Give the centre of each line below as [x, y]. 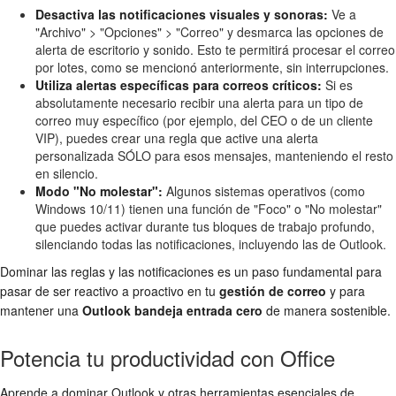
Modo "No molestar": [99, 191]
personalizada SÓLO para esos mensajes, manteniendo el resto [214, 156]
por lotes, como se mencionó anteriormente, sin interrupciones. [212, 68]
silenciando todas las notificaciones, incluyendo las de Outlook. [211, 244]
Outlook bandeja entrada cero [172, 311]
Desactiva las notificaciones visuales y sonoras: [182, 15]
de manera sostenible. [327, 311]
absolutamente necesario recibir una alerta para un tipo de [199, 103]
